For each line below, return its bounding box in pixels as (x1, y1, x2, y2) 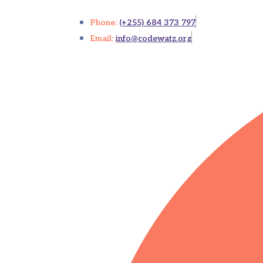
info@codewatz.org (116, 33, 191, 43)
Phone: (90, 18, 119, 28)
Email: (90, 33, 116, 43)
